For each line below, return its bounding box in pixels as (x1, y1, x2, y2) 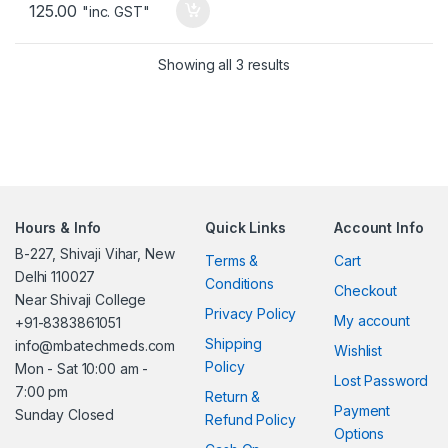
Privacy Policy (205, 305, 297, 323)
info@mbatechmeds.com (15, 337, 176, 355)
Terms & (205, 252, 259, 270)
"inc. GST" (82, 2, 150, 20)
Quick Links (205, 219, 286, 237)
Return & (205, 388, 261, 406)
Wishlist (334, 342, 382, 360)
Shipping (205, 335, 263, 353)
